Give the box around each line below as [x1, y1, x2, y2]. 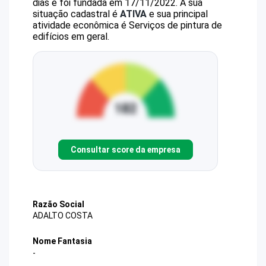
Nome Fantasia [33, 236, 92, 246]
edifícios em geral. [33, 31, 109, 42]
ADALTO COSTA [33, 211, 93, 221]
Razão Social [33, 199, 84, 209]
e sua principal [147, 8, 208, 20]
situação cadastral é [33, 8, 120, 20]
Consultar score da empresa [70, 144, 180, 154]
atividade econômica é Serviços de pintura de [33, 20, 222, 31]
